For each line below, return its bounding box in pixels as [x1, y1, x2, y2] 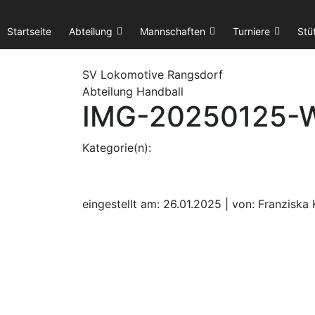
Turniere [233, 25, 270, 37]
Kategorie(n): [82, 141, 151, 155]
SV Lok [82, 67, 120, 82]
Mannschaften [140, 25, 205, 37]
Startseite [7, 25, 51, 37]
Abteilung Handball [82, 84, 184, 98]
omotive [120, 67, 164, 82]
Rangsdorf [164, 67, 223, 82]
